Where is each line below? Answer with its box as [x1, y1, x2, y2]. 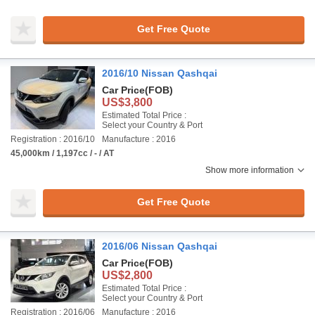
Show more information [205, 165, 294, 175]
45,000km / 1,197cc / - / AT [11, 148, 114, 158]
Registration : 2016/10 [11, 134, 95, 144]
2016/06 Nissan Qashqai [102, 240, 217, 252]
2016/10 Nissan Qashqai [102, 67, 217, 79]
